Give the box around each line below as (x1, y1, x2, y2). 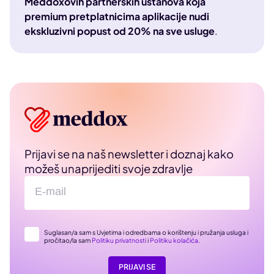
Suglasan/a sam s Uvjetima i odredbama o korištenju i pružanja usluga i (44, 228, 248, 236)
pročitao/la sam (44, 235, 92, 244)
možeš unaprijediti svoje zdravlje (24, 161, 193, 176)
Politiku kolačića (150, 235, 198, 244)
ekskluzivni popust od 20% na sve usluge (24, 24, 215, 38)
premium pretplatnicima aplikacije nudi (24, 10, 209, 23)
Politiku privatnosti (92, 235, 146, 244)
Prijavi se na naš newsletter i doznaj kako (24, 146, 234, 161)
